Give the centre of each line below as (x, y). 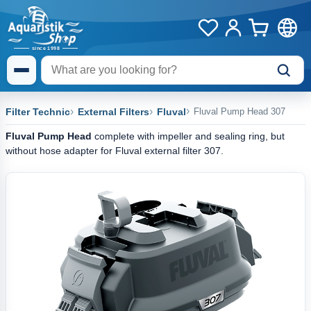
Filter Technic (38, 112)
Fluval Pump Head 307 (239, 111)
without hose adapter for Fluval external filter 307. (115, 151)
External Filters (114, 112)
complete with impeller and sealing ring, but (188, 136)
